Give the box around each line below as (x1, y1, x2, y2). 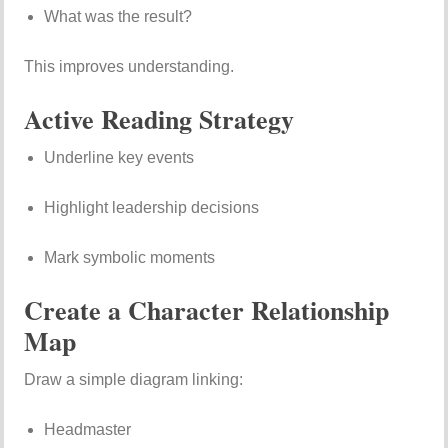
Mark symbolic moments (44, 249, 216, 267)
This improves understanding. (24, 58, 235, 76)
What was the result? (44, 8, 193, 26)
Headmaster (44, 421, 132, 439)
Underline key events (44, 149, 195, 167)
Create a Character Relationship (24, 291, 390, 330)
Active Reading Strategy (24, 100, 295, 139)
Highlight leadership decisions (44, 199, 260, 217)
